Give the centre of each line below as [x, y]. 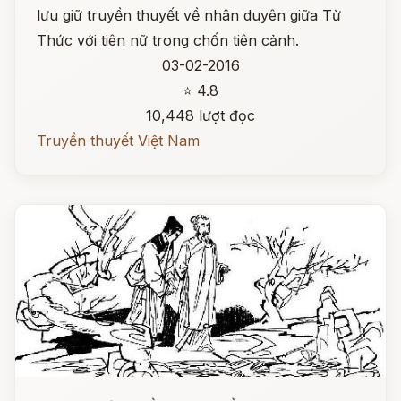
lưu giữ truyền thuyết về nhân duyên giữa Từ [189, 15]
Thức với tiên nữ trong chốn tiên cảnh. [168, 40]
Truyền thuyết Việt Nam [118, 141]
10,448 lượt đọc [200, 115]
